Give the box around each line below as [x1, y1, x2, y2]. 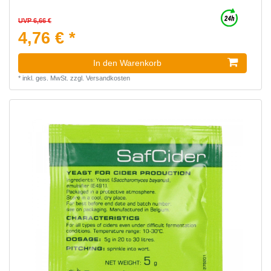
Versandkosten [85, 74, 130, 82]
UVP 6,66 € [18, 17, 51, 25]
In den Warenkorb [93, 58, 162, 68]
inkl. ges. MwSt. [22, 74, 68, 82]
